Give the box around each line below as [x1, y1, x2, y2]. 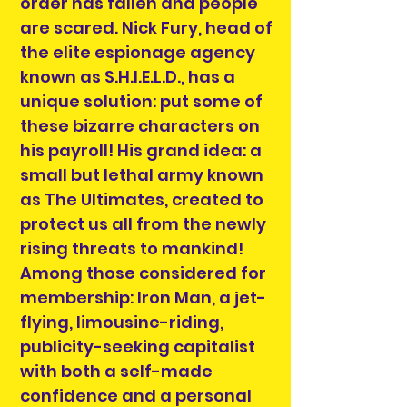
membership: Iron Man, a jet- [20, 285, 266, 309]
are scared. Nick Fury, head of [20, 15, 273, 39]
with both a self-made [20, 359, 213, 382]
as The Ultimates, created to [20, 187, 263, 211]
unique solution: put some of [20, 89, 263, 113]
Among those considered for [20, 261, 266, 284]
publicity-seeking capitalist [20, 334, 255, 358]
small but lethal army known [20, 163, 263, 186]
